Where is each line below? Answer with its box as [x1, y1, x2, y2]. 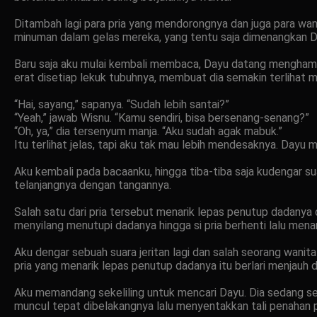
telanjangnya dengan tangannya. [14, 178, 171, 192]
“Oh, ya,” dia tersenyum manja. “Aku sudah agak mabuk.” [14, 124, 282, 138]
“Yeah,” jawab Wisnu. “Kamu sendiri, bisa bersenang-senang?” [14, 110, 309, 125]
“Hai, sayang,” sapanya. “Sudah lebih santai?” [14, 97, 229, 111]
